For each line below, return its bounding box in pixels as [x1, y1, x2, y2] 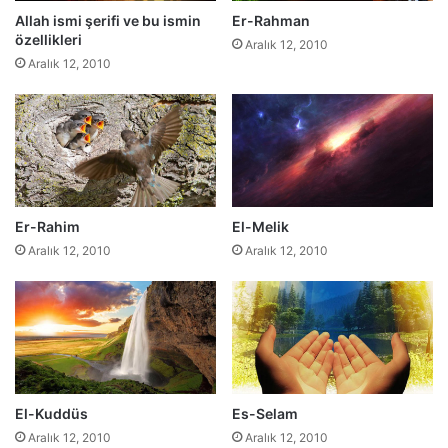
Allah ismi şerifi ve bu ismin [15, 12, 201, 30]
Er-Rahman [232, 12, 310, 30]
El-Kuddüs [15, 405, 88, 423]
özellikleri [15, 31, 82, 49]
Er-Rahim [15, 218, 80, 236]
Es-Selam [232, 405, 298, 423]
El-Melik [232, 218, 289, 236]
